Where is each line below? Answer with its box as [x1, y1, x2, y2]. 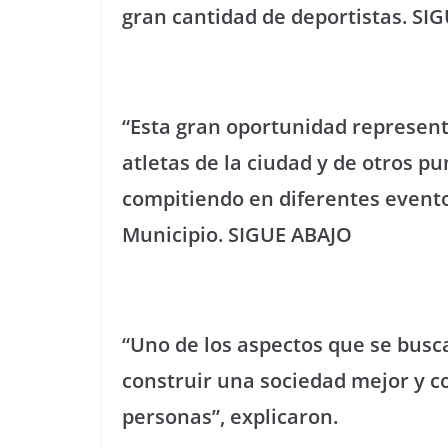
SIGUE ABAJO [228, 221, 352, 248]
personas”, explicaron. [122, 403, 338, 430]
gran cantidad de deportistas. [122, 3, 412, 30]
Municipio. [122, 221, 228, 248]
